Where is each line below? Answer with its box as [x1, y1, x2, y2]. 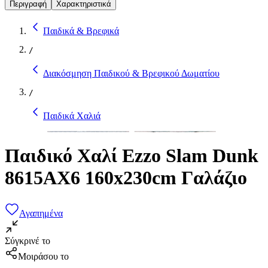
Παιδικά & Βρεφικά [43, 25, 119, 36]
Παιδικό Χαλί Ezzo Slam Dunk [5, 145, 258, 167]
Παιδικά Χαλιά [43, 110, 100, 121]
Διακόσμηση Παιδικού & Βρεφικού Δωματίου [43, 68, 220, 78]
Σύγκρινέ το [5, 235, 50, 246]
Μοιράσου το [18, 251, 69, 261]
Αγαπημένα [19, 208, 63, 218]
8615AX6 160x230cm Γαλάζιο [5, 167, 247, 189]
